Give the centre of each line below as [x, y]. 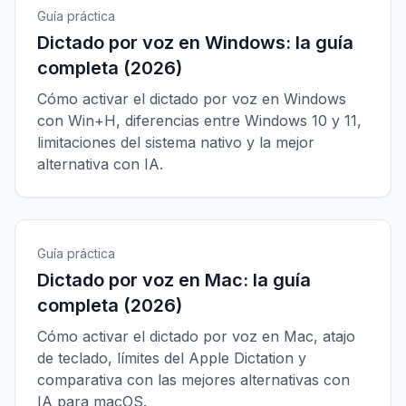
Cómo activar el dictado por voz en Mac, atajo [196, 336]
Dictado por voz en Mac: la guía [174, 280]
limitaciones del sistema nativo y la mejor [176, 142]
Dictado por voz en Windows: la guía [195, 43]
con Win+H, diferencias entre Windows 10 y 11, [199, 121]
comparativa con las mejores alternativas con [193, 380]
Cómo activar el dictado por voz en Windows [192, 99]
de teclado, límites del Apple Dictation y [172, 358]
